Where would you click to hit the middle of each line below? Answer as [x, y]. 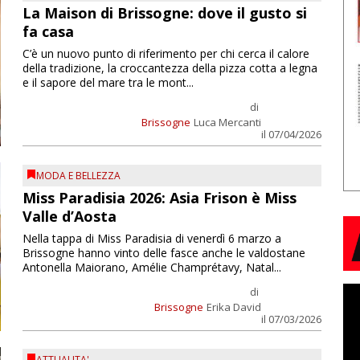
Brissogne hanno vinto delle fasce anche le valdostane [164, 252]
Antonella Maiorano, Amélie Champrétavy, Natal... [151, 267]
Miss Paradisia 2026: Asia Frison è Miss [159, 197]
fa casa [48, 32]
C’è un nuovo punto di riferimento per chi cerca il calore [166, 54]
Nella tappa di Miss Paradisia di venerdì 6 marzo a [151, 238]
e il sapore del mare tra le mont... [108, 83]
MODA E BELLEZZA [78, 175]
